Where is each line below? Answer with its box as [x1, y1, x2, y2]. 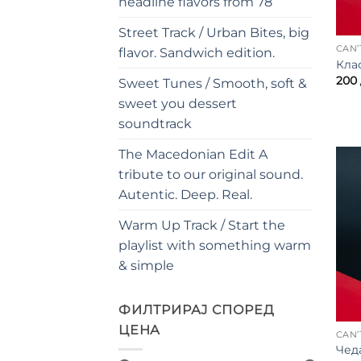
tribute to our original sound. [118, 166, 303, 182]
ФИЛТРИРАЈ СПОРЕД [118, 301, 275, 317]
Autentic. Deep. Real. [118, 186, 252, 202]
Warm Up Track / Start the [118, 217, 285, 233]
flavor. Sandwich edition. [118, 44, 275, 60]
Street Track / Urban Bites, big [118, 24, 309, 40]
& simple [118, 257, 174, 273]
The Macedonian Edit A [118, 146, 268, 162]
